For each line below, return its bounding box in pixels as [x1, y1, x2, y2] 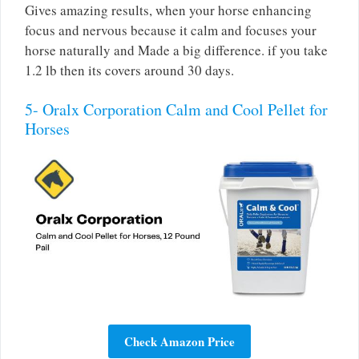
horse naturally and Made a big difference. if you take [25, 40, 328, 59]
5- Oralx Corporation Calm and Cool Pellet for [25, 99, 328, 121]
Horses [25, 118, 70, 140]
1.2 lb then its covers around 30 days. [25, 60, 234, 79]
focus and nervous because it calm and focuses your [25, 20, 317, 39]
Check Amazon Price [124, 332, 235, 350]
